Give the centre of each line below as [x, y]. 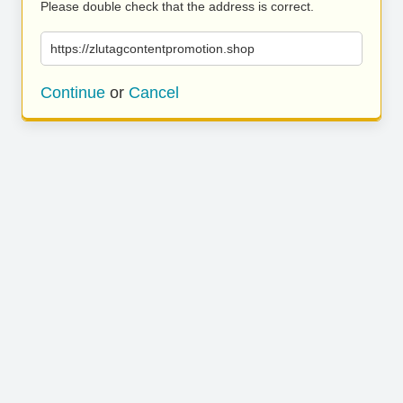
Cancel [154, 93]
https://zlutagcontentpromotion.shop [152, 49]
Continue [73, 93]
